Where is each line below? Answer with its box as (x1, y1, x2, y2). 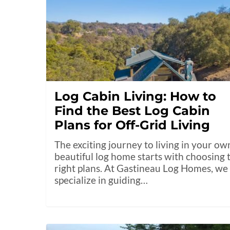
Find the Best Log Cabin (54, 103, 210, 119)
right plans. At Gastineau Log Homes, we (54, 162, 228, 175)
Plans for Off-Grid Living (54, 118, 210, 133)
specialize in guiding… (54, 174, 148, 186)
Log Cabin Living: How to (54, 89, 217, 104)
